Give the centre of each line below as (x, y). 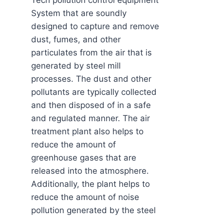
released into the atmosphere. (90, 171)
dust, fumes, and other (76, 40)
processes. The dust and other (91, 79)
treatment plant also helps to (87, 132)
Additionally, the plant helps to (91, 184)
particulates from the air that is (91, 53)
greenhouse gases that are (84, 158)
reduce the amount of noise (85, 197)
